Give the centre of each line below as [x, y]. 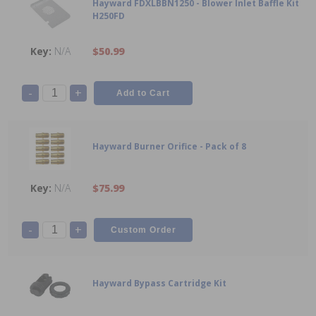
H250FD [109, 16]
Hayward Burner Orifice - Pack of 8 [169, 147]
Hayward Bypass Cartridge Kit [159, 284]
